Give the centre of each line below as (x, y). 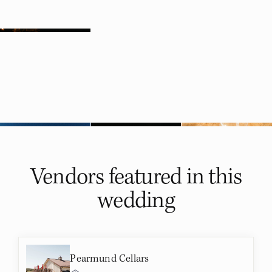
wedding (136, 200)
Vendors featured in (119, 177)
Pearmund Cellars (110, 258)
